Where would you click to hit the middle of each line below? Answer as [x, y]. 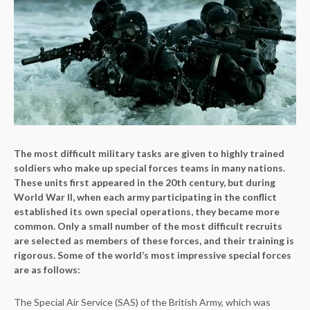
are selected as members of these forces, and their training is [154, 240]
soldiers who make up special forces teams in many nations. [149, 167]
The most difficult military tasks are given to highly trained [149, 153]
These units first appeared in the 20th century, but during [145, 182]
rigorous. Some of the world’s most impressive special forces [153, 255]
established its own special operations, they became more [147, 211]
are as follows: [47, 269]
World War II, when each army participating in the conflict [145, 197]
